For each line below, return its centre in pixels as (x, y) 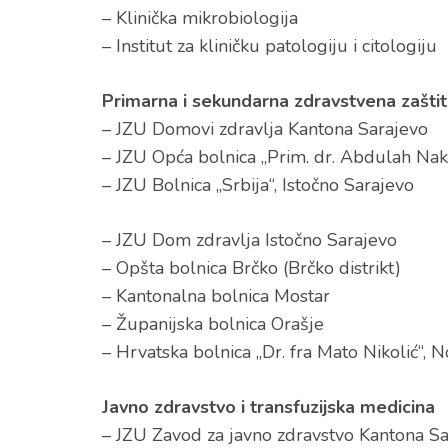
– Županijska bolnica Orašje (213, 324)
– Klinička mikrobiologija (200, 18)
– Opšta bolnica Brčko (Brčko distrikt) (251, 268)
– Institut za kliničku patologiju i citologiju (269, 46)
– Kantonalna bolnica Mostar (216, 296)
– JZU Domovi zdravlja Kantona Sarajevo (265, 129)
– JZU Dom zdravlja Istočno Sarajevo (249, 240)
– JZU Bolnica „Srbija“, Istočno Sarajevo (258, 185)
